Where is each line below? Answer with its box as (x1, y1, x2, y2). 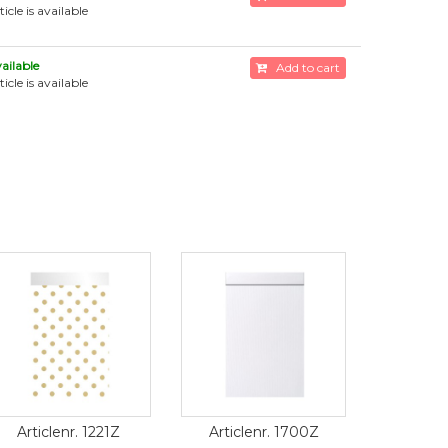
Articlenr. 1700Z (208, 423, 319, 441)
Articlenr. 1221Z (17, 423, 120, 441)
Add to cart (266, 60, 340, 75)
